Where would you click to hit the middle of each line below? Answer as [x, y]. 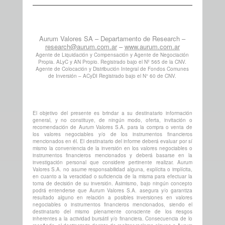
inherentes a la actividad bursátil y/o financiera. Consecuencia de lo [112, 218]
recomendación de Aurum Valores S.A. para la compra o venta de [112, 127]
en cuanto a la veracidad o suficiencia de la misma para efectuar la [112, 176]
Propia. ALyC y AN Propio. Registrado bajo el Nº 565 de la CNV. [113, 62]
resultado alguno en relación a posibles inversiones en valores [112, 197]
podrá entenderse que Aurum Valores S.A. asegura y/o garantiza [112, 190]
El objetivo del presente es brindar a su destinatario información [112, 113]
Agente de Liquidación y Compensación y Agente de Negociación [113, 54]
